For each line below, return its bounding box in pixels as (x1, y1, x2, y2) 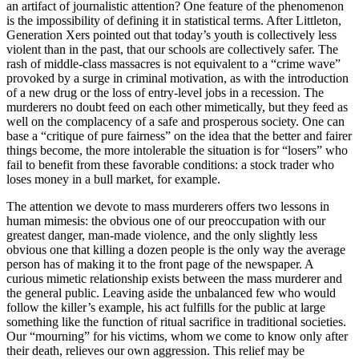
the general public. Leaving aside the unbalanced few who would (6, 286, 336, 301)
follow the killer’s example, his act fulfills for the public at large (6, 301, 325, 315)
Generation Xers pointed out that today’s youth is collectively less (6, 28, 337, 42)
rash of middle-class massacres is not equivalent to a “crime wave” (6, 57, 341, 71)
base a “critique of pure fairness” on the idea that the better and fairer (6, 129, 352, 143)
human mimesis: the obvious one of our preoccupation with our (6, 214, 325, 228)
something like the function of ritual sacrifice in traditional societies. (6, 315, 346, 329)
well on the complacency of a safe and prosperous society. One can (6, 115, 345, 129)
